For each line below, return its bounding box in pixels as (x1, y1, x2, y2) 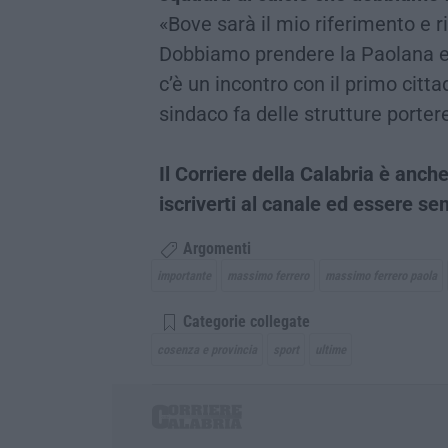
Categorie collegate (179, 313, 310, 332)
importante (157, 268, 211, 284)
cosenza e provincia (157, 342, 257, 358)
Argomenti (179, 239, 251, 258)
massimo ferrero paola (325, 268, 437, 284)
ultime (315, 342, 346, 358)
